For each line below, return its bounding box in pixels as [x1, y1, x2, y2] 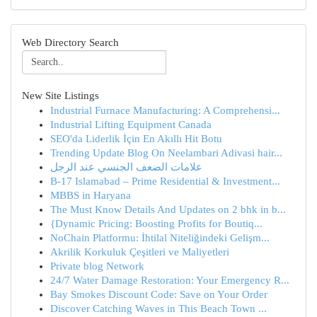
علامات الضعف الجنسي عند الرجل [50, 161, 202, 173]
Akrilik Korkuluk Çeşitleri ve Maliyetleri [50, 246, 229, 258]
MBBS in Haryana [50, 190, 131, 201]
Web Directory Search [22, 37, 119, 48]
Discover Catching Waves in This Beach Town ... [50, 303, 267, 314]
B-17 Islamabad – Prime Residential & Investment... [50, 175, 280, 187]
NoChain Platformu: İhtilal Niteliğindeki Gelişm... [50, 232, 270, 243]
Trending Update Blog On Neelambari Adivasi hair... [50, 147, 282, 158]
